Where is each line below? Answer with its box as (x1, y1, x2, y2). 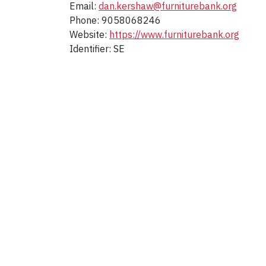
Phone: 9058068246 (69, 14, 161, 27)
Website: (69, 28, 109, 41)
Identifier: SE (69, 43, 125, 55)
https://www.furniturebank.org (109, 28, 239, 41)
